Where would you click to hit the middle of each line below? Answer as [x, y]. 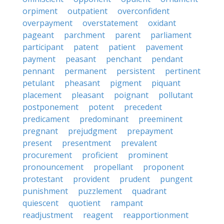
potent [101, 107]
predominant [104, 119]
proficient [100, 155]
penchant [124, 59]
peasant [81, 59]
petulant [38, 83]
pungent [176, 179]
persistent [136, 71]
